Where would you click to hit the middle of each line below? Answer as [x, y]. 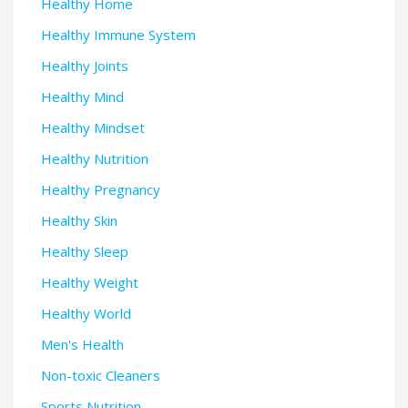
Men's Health [82, 344]
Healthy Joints [85, 65]
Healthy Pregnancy [101, 189]
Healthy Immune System [118, 34]
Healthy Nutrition [95, 158]
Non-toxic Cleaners [101, 375]
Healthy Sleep [85, 251]
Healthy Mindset [93, 127]
